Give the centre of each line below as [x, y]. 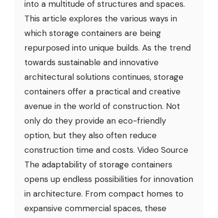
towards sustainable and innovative [91, 63]
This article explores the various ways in [101, 19]
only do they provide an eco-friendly [95, 121]
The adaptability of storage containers [98, 165]
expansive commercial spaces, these [95, 209]
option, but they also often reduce [91, 136]
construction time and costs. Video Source [106, 150]
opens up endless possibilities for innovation [109, 179]
